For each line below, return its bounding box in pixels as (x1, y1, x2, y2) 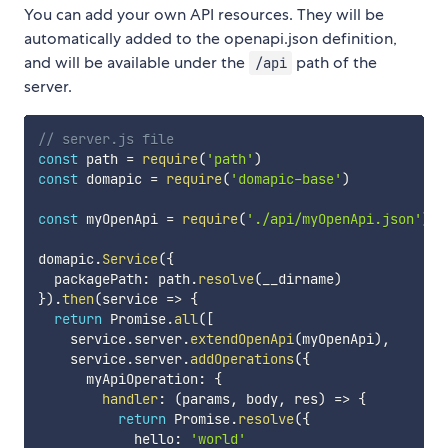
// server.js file (37, 129, 174, 148)
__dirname (261, 269, 334, 288)
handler (101, 389, 158, 408)
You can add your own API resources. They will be (24, 3, 384, 25)
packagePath (37, 269, 142, 288)
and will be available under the (24, 51, 249, 73)
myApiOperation (37, 369, 198, 388)
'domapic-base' (229, 169, 342, 188)
